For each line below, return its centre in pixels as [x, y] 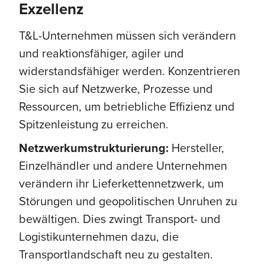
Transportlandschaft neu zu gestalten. [116, 254]
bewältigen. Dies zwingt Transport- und [120, 218]
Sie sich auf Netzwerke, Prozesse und [116, 88]
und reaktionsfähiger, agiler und [101, 53]
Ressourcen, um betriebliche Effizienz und [127, 106]
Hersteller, [198, 147]
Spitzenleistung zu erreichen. [94, 124]
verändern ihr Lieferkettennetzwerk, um [121, 183]
